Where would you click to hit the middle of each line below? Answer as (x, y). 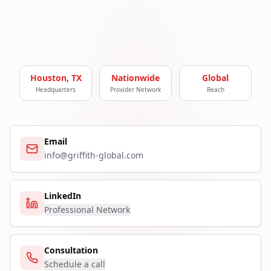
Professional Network (87, 210)
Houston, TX (56, 78)
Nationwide (135, 78)
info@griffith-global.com (94, 155)
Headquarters (56, 90)
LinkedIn (63, 196)
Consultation (71, 250)
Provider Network (135, 90)
